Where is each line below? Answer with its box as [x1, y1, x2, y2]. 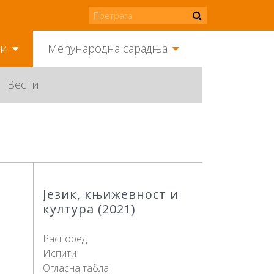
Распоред [42, 232, 87, 245]
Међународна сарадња [48, 41, 168, 56]
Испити [42, 246, 76, 260]
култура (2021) [42, 201, 136, 217]
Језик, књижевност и [42, 186, 179, 202]
